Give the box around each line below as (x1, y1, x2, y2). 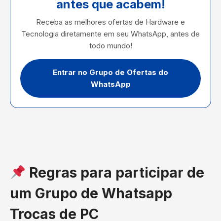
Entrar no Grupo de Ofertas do (53, 68, 168, 77)
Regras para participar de (25, 164, 204, 181)
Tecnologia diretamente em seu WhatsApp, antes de (21, 29, 200, 38)
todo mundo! (89, 41, 132, 50)
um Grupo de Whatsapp (10, 185, 172, 202)
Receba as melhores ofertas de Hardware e (36, 17, 185, 27)
